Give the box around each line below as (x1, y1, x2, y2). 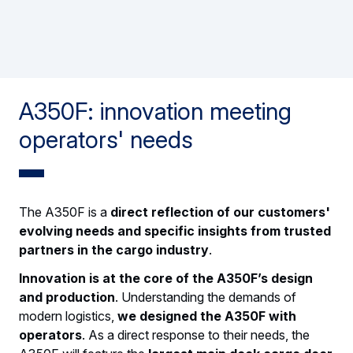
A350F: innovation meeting (19, 97, 292, 126)
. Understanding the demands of (115, 289, 296, 306)
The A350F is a (19, 204, 110, 221)
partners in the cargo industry (19, 242, 209, 258)
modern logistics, (19, 308, 117, 325)
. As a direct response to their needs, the (82, 327, 310, 344)
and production (19, 289, 115, 306)
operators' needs (19, 125, 193, 154)
